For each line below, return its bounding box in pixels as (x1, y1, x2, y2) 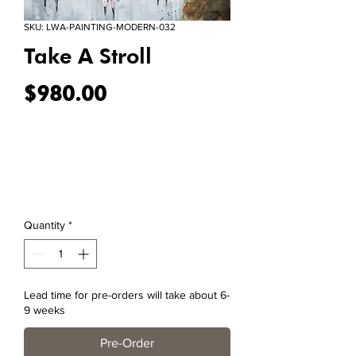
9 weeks (24, 304, 65, 317)
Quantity (24, 219, 65, 232)
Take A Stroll (24, 43, 152, 69)
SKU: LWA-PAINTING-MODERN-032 (24, 21, 176, 33)
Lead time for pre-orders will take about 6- (24, 288, 230, 302)
